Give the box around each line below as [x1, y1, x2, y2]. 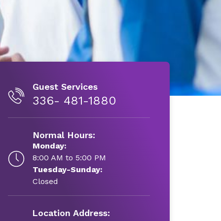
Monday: [32, 141, 67, 150]
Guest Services [32, 81, 98, 92]
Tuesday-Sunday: [32, 165, 103, 174]
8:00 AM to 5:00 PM [32, 153, 106, 162]
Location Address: [32, 208, 110, 218]
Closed [32, 177, 58, 186]
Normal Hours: [32, 130, 95, 140]
